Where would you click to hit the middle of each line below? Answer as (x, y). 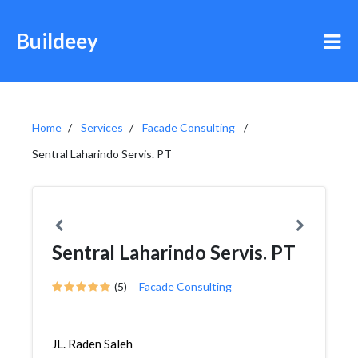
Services (102, 127)
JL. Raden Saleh (92, 344)
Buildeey (57, 41)
